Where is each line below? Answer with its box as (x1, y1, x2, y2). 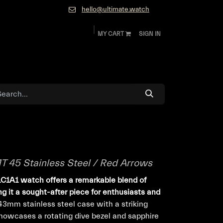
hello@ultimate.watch (82, 5, 149, 13)
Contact (131, 48, 161, 57)
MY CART (98, 30, 125, 37)
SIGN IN (139, 30, 161, 37)
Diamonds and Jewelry (13, 48, 94, 57)
